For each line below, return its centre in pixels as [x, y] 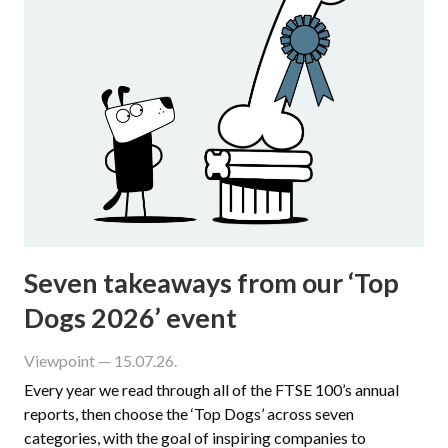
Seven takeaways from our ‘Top [211, 282]
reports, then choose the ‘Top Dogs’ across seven [189, 413]
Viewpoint [59, 360]
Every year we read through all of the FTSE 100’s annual [211, 389]
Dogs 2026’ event [130, 317]
